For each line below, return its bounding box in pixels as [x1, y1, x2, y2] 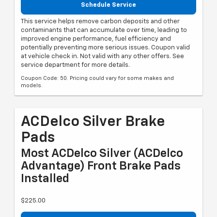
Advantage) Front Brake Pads [21, 160, 181, 172]
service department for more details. [21, 62, 130, 69]
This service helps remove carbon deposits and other [21, 18, 180, 25]
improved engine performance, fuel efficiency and [21, 36, 171, 43]
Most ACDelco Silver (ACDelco [21, 148, 183, 160]
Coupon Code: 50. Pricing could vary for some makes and [21, 76, 174, 81]
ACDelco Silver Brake [21, 115, 165, 130]
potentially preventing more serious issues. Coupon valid [21, 45, 190, 51]
